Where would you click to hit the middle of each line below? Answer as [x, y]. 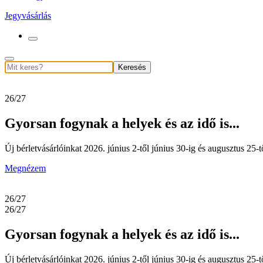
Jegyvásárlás [28, 16]
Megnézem [25, 168]
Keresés [132, 67]
